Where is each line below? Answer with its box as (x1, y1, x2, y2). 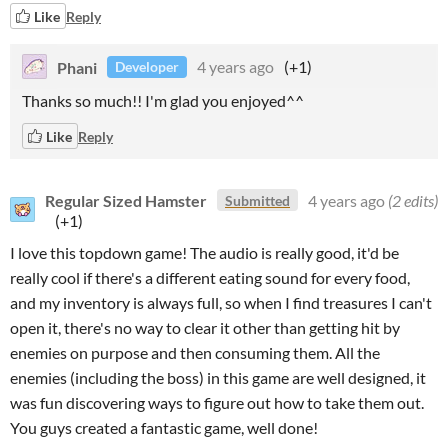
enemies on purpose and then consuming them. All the (10, 343, 380, 362)
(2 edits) (388, 190, 438, 210)
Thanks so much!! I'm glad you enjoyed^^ (22, 91, 304, 110)
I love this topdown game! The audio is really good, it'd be (10, 243, 399, 262)
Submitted (225, 191, 290, 209)
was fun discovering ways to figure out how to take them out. (10, 393, 424, 412)
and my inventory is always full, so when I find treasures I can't (10, 293, 432, 312)
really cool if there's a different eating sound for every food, (10, 268, 410, 287)
